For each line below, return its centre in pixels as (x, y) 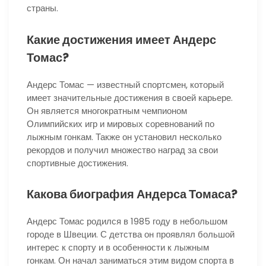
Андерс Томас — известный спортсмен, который (125, 84)
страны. (42, 8)
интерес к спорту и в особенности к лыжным (118, 248)
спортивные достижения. (77, 163)
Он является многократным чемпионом (107, 110)
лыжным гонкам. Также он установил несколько (124, 137)
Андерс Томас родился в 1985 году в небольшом (127, 221)
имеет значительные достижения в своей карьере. (130, 97)
